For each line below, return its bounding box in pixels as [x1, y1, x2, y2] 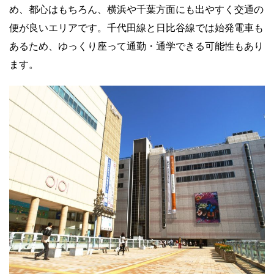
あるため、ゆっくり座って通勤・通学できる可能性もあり [9, 40, 264, 53]
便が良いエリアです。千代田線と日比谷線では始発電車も [9, 21, 264, 34]
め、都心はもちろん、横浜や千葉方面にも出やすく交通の [9, 3, 264, 16]
